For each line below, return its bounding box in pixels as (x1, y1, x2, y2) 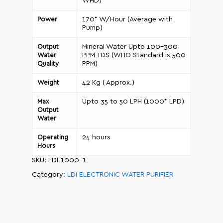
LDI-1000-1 (48, 157, 86, 164)
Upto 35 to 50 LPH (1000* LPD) (82, 98, 184, 106)
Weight (37, 80, 59, 87)
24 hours (82, 134, 111, 141)
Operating (37, 134, 68, 141)
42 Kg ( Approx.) (82, 79, 134, 87)
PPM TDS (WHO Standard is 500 (82, 52, 186, 59)
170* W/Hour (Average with (82, 16, 173, 23)
